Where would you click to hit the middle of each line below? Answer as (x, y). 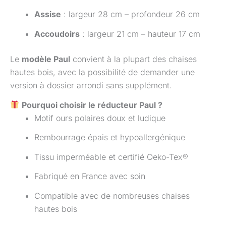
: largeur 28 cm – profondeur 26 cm (130, 14)
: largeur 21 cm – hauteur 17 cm (140, 34)
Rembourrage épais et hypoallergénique (110, 137)
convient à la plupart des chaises (133, 59)
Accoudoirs (57, 34)
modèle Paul (46, 59)
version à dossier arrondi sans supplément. (91, 85)
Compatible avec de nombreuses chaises (112, 196)
